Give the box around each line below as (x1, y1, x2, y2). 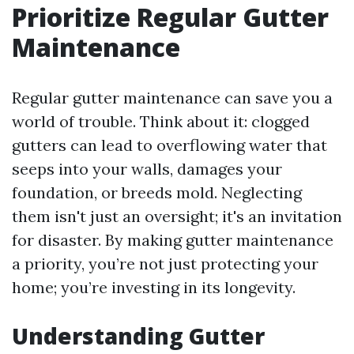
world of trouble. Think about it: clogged (12, 111, 310, 131)
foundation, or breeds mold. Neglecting (12, 183, 302, 202)
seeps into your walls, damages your (12, 159, 282, 179)
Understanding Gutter (12, 321, 265, 351)
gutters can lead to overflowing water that (12, 135, 327, 155)
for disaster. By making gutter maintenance (12, 230, 333, 250)
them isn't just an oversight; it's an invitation (12, 206, 342, 226)
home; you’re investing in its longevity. (12, 277, 296, 297)
